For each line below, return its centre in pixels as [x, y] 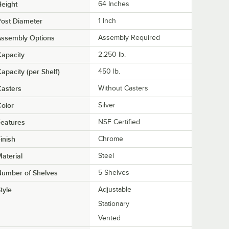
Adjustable [115, 190]
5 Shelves [114, 173]
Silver [107, 105]
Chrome [111, 139]
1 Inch [107, 21]
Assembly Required [129, 38]
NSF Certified [119, 122]
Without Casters [123, 88]
